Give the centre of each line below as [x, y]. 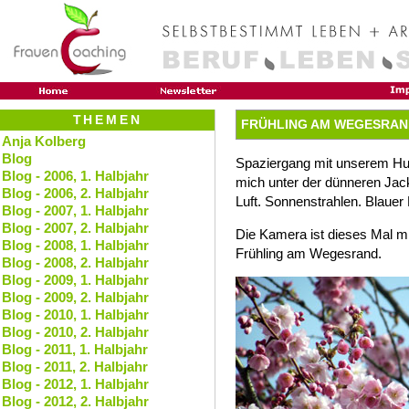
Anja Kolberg [44, 141]
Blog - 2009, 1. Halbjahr [75, 280]
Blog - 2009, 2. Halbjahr [75, 297]
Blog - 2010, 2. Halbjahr [75, 332]
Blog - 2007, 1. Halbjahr [75, 210]
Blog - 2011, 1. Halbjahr [75, 349]
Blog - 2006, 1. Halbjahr [75, 176]
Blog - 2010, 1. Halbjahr [75, 315]
